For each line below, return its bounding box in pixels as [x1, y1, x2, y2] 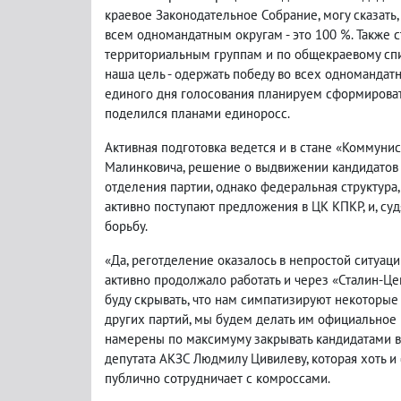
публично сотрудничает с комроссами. [105, 369, 330, 387]
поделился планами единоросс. [105, 104, 290, 122]
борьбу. [105, 217, 148, 235]
